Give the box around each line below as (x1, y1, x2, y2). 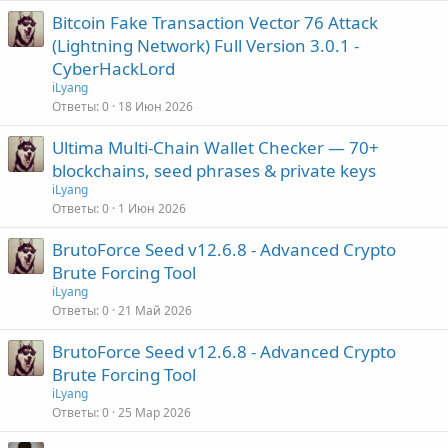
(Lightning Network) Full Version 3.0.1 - (52, 33, 359, 57)
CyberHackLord (52, 56, 175, 80)
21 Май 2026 (118, 301, 192, 319)
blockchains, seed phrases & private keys (52, 158, 376, 182)
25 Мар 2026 (118, 403, 191, 421)
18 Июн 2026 (118, 97, 193, 115)
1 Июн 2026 (118, 199, 186, 217)
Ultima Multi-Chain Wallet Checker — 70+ (52, 135, 379, 159)
